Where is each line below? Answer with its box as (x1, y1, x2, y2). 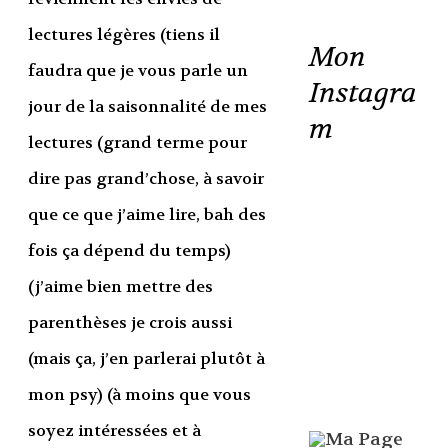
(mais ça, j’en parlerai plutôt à (27, 347, 265, 369)
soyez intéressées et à (27, 419, 201, 441)
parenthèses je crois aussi (27, 311, 232, 333)
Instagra (308, 75, 417, 112)
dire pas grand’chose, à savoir (27, 167, 264, 189)
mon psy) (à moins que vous (27, 383, 251, 405)
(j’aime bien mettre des (27, 275, 213, 297)
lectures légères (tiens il (27, 23, 220, 45)
